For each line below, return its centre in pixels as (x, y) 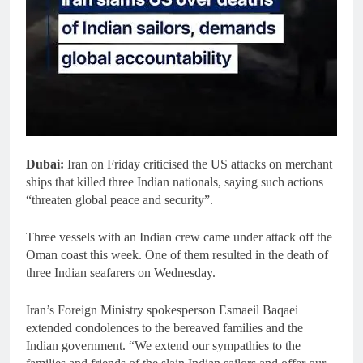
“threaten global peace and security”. (120, 200)
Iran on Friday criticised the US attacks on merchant (198, 164)
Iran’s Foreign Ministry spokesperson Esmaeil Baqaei (162, 310)
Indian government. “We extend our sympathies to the (163, 346)
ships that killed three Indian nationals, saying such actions (175, 182)
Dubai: (45, 164)
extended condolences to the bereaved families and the (164, 328)
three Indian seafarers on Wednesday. (121, 273)
